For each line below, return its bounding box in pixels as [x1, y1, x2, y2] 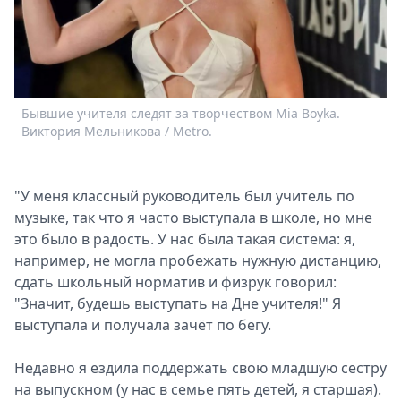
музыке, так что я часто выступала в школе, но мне [14, 208, 372, 228]
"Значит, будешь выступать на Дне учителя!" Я [14, 294, 341, 314]
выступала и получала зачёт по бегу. [14, 315, 271, 336]
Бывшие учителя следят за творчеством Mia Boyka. [21, 105, 340, 123]
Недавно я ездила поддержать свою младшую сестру [14, 358, 387, 379]
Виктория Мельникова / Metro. [21, 123, 212, 141]
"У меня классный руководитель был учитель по [14, 186, 354, 207]
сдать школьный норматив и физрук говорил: [14, 272, 337, 293]
